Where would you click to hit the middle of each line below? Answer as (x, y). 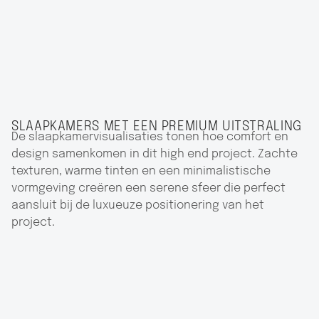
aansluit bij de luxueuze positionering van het (138, 206)
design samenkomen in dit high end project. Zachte (155, 155)
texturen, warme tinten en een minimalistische (141, 172)
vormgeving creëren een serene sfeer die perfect (148, 189)
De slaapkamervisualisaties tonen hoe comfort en (150, 137)
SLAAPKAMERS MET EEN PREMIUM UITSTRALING (157, 126)
